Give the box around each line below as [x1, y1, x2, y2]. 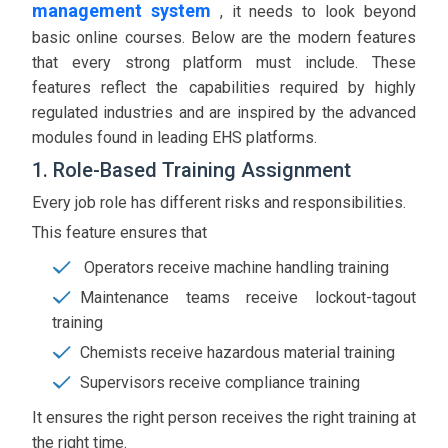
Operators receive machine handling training [80, 258, 389, 278]
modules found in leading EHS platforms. [32, 128, 317, 148]
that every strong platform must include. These [32, 53, 416, 73]
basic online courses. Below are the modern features [32, 28, 416, 48]
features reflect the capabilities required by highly [32, 78, 416, 98]
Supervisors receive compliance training [80, 373, 360, 393]
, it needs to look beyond [210, 2, 417, 22]
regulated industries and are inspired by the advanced [32, 103, 416, 123]
